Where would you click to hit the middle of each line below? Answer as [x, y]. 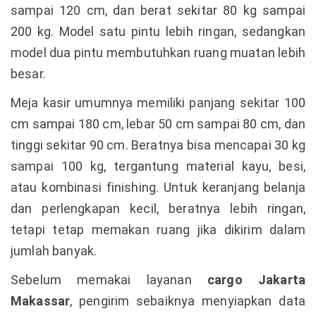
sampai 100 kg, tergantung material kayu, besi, [158, 166]
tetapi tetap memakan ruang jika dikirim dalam [158, 229]
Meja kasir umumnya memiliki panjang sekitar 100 [158, 102]
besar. [28, 73]
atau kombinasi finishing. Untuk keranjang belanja [158, 187]
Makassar [41, 300]
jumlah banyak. [54, 250]
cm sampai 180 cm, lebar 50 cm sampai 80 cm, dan [158, 123]
